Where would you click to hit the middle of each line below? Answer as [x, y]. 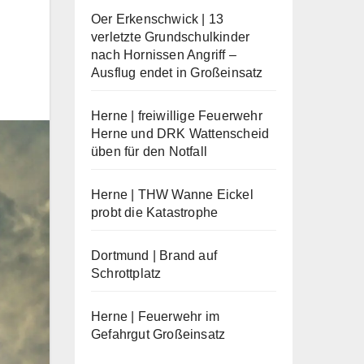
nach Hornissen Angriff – [164, 54]
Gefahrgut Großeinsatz [158, 334]
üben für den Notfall [149, 151]
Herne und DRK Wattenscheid [180, 133]
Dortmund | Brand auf [154, 255]
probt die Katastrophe [155, 212]
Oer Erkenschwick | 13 [158, 19]
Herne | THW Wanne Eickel [172, 194]
